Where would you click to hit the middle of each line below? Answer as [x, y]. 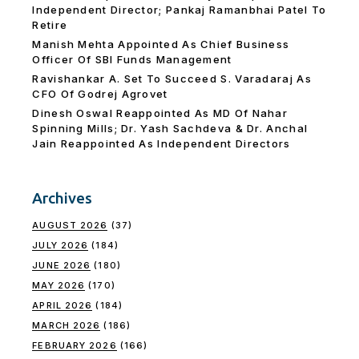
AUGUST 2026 [70, 226]
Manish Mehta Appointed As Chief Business [161, 44]
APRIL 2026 [63, 306]
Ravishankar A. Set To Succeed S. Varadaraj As [172, 79]
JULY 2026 [61, 246]
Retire [50, 25]
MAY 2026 [59, 286]
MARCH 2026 [67, 326]
